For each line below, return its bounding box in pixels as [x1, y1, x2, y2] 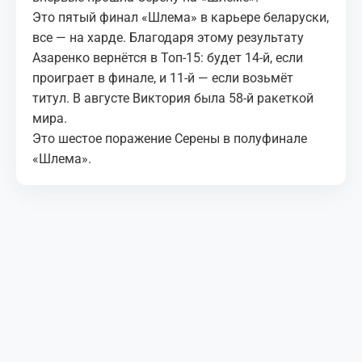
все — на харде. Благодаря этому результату [32, 30, 304, 46]
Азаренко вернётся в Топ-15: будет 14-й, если [32, 50, 303, 66]
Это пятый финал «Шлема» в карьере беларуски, [32, 10, 329, 26]
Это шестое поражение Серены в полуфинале [32, 131, 307, 147]
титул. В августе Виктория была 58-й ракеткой [32, 90, 314, 107]
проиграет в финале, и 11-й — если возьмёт [32, 70, 293, 86]
